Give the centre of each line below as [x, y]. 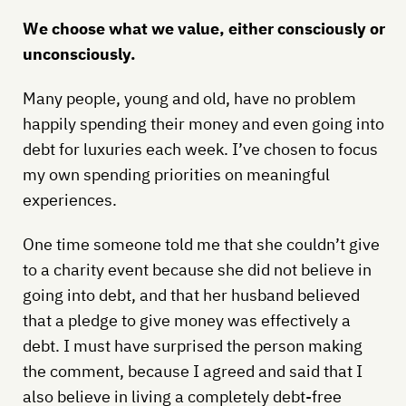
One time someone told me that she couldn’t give [201, 244]
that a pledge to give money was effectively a [186, 320]
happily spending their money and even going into [203, 123]
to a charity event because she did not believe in [197, 269]
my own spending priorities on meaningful [176, 174]
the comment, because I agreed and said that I [192, 371]
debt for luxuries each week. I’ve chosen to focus [200, 149]
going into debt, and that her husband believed [191, 295]
